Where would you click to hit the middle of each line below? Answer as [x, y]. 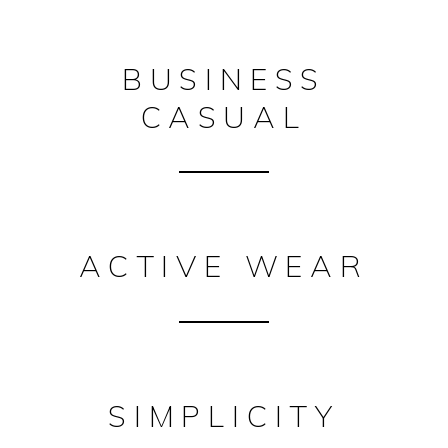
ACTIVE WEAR [224, 266]
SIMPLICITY [223, 416]
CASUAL [224, 116]
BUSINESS [224, 78]
